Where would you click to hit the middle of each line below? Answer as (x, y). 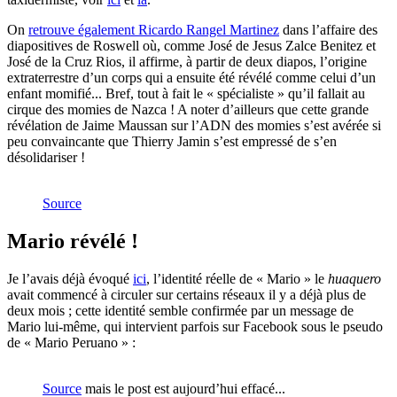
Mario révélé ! (73, 241)
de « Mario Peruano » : (71, 342)
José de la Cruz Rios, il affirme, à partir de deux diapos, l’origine (187, 62)
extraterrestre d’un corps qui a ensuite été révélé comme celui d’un (191, 78)
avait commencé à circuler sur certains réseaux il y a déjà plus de (187, 294)
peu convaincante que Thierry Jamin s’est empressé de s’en (172, 142)
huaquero (354, 278)
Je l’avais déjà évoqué (70, 278)
